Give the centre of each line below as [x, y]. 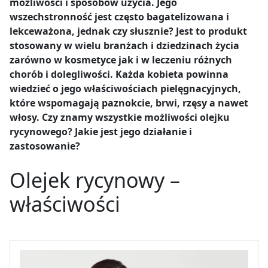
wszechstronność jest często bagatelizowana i [119, 16]
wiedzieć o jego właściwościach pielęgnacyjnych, [125, 88]
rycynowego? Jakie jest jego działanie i [101, 131]
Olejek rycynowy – [95, 180]
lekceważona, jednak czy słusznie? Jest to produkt [128, 31]
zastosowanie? [45, 146]
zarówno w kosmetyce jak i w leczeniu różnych [121, 60]
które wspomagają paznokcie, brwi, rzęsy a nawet [129, 103]
